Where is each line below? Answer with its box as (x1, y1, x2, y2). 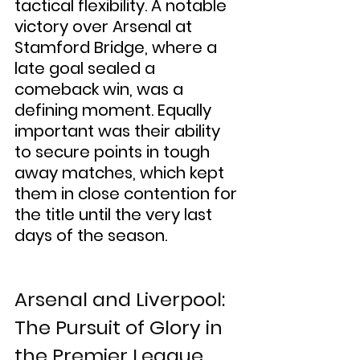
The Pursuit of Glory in (14, 314, 227, 341)
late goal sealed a (14, 57, 159, 80)
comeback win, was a (14, 78, 187, 100)
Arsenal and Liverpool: (14, 286, 230, 313)
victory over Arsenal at (14, 15, 196, 38)
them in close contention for (14, 182, 241, 205)
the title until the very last (14, 203, 216, 226)
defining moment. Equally (14, 99, 215, 121)
